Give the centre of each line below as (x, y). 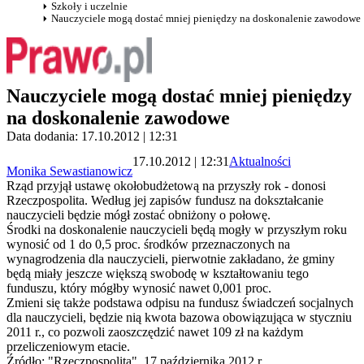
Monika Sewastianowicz (69, 171)
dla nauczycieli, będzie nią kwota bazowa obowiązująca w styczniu (179, 318)
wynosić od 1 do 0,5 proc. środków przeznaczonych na (148, 245)
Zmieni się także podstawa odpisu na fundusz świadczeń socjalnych (180, 303)
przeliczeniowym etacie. (68, 347)
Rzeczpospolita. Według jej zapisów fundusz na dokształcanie (165, 201)
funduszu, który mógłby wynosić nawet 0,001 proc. (139, 288)
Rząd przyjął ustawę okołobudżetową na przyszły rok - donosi (166, 186)
